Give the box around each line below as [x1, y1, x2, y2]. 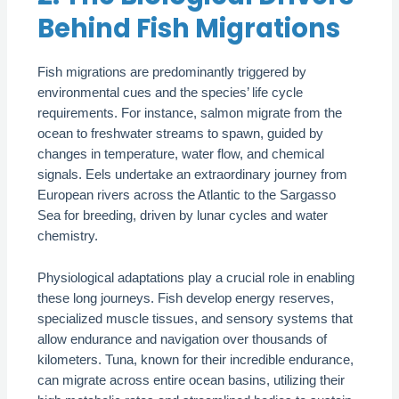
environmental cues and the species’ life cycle [37, 85, 304, 101]
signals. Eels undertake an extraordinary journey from [37, 167, 348, 183]
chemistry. [37, 229, 99, 244]
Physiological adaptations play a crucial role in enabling [37, 270, 355, 285]
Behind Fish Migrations [37, 10, 341, 47]
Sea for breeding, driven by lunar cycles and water [37, 208, 329, 224]
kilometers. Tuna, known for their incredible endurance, [37, 352, 354, 367]
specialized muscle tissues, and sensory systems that [37, 311, 354, 326]
